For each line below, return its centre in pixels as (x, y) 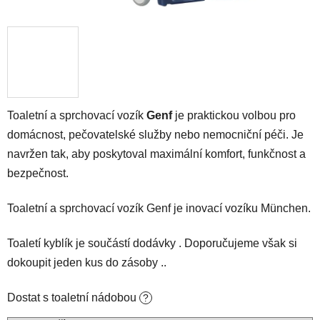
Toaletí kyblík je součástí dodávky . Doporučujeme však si (152, 243)
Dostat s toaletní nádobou (73, 297)
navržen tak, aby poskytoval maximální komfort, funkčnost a (156, 154)
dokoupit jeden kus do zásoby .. (87, 262)
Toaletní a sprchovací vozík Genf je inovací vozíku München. (159, 208)
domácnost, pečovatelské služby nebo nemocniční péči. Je (155, 135)
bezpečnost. (39, 173)
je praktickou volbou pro (234, 115)
